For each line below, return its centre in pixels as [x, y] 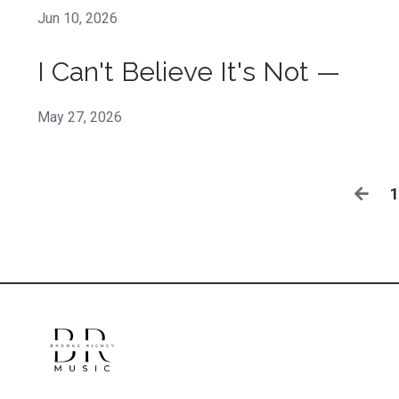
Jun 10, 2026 [77, 18]
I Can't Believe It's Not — [189, 71]
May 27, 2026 [80, 117]
